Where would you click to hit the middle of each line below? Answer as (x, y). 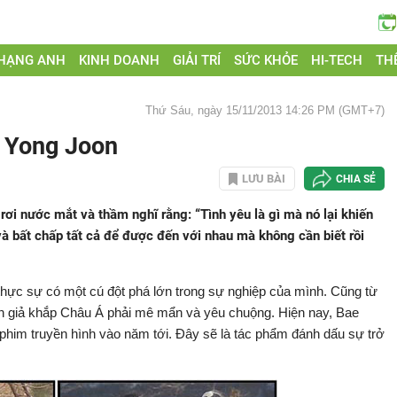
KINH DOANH (120, 60)
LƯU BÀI (264, 179)
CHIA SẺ (356, 179)
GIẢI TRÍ (197, 60)
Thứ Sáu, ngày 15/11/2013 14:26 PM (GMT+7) (265, 110)
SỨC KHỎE (265, 60)
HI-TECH (336, 60)
